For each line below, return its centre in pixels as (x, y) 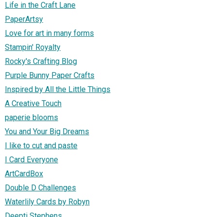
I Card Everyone (31, 159)
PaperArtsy (24, 19)
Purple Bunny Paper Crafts (50, 75)
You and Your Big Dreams (47, 131)
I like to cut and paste (41, 145)
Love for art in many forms (49, 33)
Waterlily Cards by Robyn (47, 201)
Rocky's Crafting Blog (41, 61)
